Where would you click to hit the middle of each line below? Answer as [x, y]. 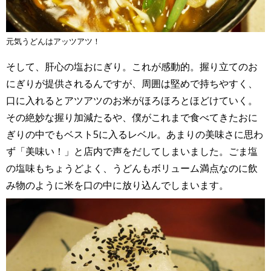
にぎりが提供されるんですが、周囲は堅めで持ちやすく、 [132, 83]
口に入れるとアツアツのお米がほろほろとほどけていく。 [132, 100]
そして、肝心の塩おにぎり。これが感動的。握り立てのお [132, 66]
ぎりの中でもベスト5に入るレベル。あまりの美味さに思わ [135, 134]
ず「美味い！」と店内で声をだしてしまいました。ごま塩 [132, 151]
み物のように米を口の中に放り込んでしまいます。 [117, 185]
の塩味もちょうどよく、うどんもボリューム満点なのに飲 [132, 168]
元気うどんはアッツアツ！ [53, 41]
